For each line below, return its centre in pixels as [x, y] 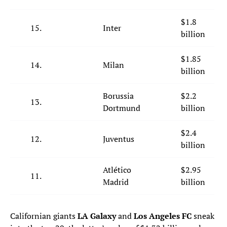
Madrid [116, 182]
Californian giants [44, 216]
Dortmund [122, 108]
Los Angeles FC [163, 216]
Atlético [117, 170]
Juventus [119, 139]
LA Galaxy [97, 216]
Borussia [118, 96]
